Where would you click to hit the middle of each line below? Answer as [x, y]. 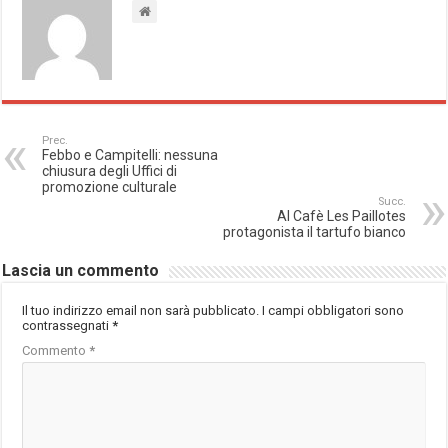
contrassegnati [67, 325]
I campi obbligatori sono [333, 310]
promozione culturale [110, 186]
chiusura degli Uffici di [110, 170]
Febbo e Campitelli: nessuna [130, 154]
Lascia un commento [81, 270]
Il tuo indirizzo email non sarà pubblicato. [141, 310]
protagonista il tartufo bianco [314, 231]
